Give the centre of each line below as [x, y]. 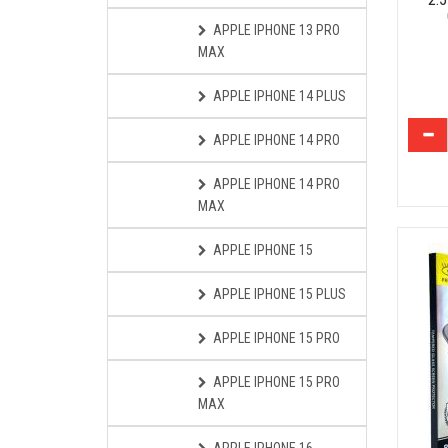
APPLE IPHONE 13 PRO [276, 30]
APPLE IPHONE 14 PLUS [279, 96]
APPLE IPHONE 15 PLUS [279, 294]
